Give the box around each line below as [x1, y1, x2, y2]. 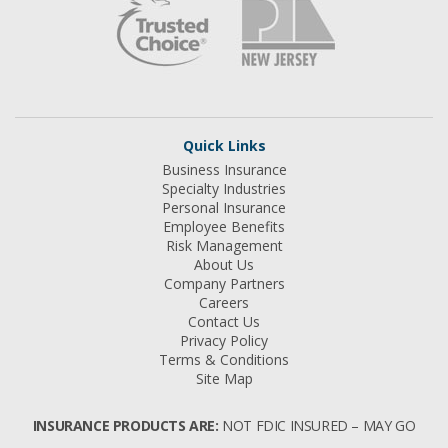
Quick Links [182, 136, 266, 156]
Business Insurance [161, 160, 287, 180]
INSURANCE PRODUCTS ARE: [32, 416, 219, 436]
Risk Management [165, 236, 283, 256]
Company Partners [163, 274, 285, 294]
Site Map [195, 369, 253, 389]
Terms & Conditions [159, 350, 289, 370]
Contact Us [188, 312, 260, 332]
